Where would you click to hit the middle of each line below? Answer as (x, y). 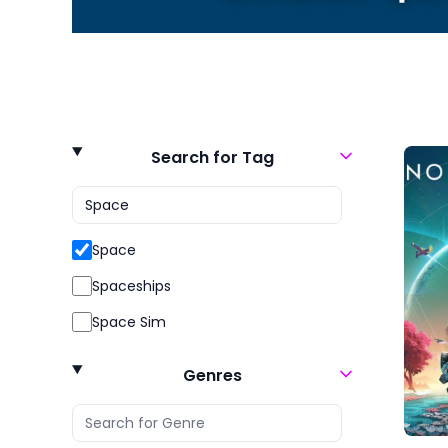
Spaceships (131, 286)
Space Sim (129, 322)
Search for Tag (212, 158)
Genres (212, 376)
